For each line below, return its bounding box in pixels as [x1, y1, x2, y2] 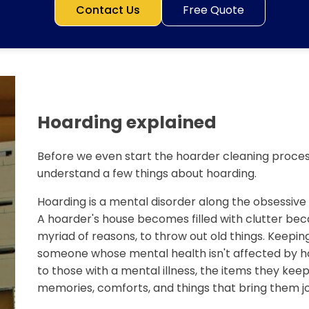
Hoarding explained [37, 110, 217, 134]
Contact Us [76, 2, 140, 18]
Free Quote [183, 2, 244, 18]
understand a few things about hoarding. [37, 166, 257, 181]
